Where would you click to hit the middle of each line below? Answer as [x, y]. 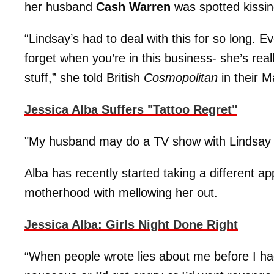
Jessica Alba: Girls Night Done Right [131, 224]
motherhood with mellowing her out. [121, 193]
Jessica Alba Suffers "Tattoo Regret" [131, 109]
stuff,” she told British [84, 78]
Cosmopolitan [181, 78]
